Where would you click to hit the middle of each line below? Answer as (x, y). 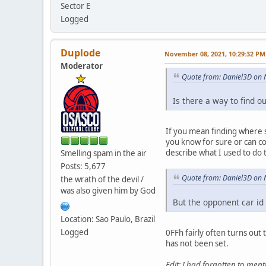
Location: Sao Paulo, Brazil (108, 219)
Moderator (82, 66)
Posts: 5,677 (83, 166)
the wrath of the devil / (102, 179)
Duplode (80, 53)
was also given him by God (108, 190)
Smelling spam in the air (104, 153)
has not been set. (197, 244)
